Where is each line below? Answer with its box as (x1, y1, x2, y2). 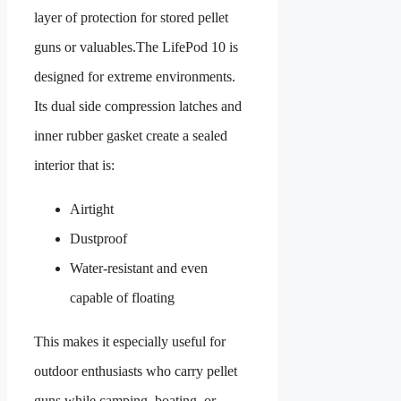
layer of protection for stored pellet (34, 10, 228, 26)
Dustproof (70, 231, 127, 247)
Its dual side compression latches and (34, 98, 242, 115)
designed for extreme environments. (34, 69, 235, 85)
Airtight (70, 201, 114, 218)
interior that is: (34, 158, 115, 174)
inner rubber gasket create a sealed (34, 128, 227, 144)
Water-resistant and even (70, 260, 208, 277)
